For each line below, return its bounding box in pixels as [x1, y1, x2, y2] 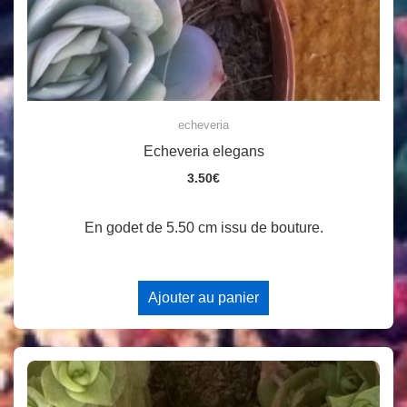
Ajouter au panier [148, 290, 259, 306]
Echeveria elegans [143, 144, 264, 160]
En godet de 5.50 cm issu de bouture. [84, 220, 323, 236]
